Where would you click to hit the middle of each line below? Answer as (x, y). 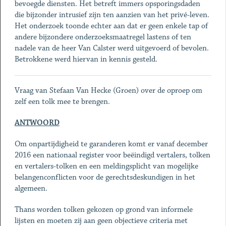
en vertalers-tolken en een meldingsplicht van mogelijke (106, 166)
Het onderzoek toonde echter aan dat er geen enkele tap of (111, 26)
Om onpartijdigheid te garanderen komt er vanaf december (111, 144)
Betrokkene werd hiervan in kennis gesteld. (86, 59)
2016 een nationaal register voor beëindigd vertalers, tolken (112, 155)
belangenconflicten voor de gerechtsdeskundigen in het (105, 177)
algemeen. (31, 188)
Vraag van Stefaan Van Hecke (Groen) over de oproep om (108, 91)
